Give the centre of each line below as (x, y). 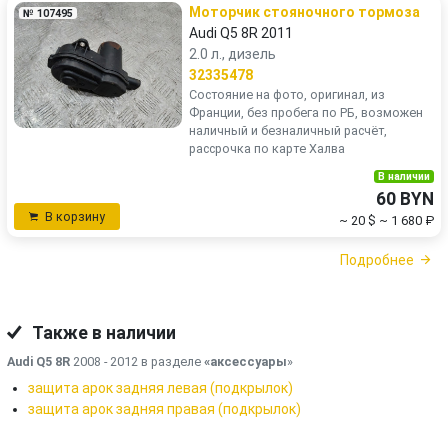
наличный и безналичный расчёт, (288, 130)
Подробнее (376, 260)
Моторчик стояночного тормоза (304, 12)
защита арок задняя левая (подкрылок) (160, 387)
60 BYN (405, 199)
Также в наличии (102, 332)
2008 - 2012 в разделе (137, 361)
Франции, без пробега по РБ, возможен (306, 112)
